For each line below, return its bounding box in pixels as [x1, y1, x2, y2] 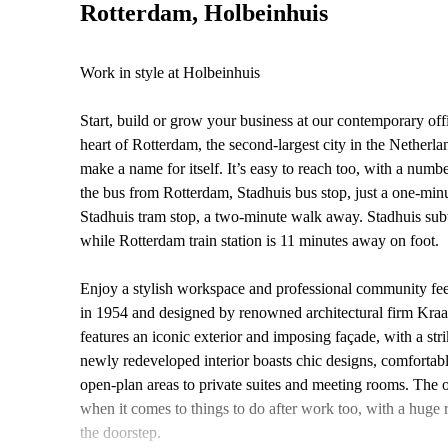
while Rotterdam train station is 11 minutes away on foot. [80, 232, 439, 249]
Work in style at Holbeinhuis [80, 64, 260, 81]
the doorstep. [80, 424, 161, 441]
